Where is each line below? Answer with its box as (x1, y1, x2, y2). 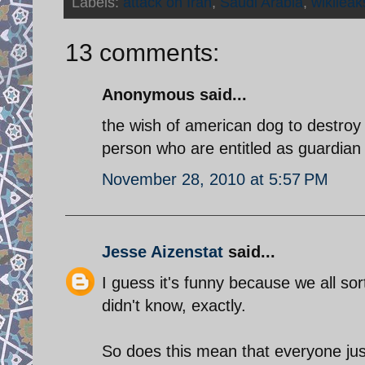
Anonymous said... (102, 85, 247, 103)
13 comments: (65, 38, 219, 66)
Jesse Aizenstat (102, 242, 223, 261)
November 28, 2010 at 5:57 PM (102, 169, 328, 188)
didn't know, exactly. (102, 296, 246, 314)
